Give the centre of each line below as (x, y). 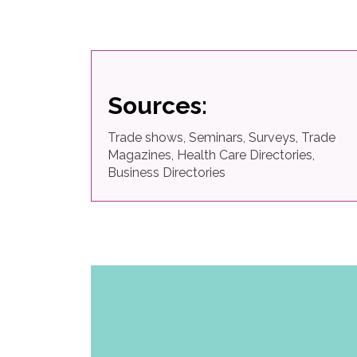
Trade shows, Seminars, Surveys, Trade (222, 138)
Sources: (157, 106)
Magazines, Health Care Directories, (211, 155)
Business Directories (167, 173)
